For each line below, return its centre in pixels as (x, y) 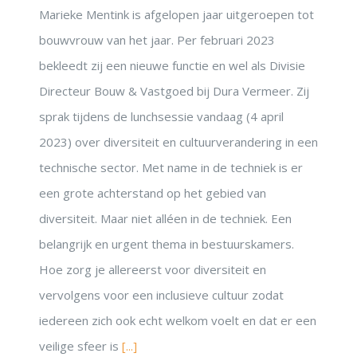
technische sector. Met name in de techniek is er (171, 168)
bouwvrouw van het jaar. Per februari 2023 (157, 40)
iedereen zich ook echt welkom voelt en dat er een (178, 321)
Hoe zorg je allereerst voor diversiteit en (153, 270)
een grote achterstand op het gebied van (153, 193)
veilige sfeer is (80, 346)
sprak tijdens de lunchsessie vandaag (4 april (161, 117)
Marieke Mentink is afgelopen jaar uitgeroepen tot (177, 15)
